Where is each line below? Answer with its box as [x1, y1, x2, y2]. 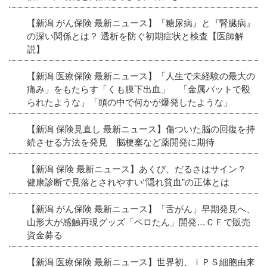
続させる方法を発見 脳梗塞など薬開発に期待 [27, 136, 215, 147]
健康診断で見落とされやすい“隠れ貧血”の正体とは [27, 176, 229, 187]
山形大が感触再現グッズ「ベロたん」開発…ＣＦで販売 [27, 216, 250, 227]
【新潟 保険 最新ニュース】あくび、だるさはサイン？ [27, 163, 255, 174]
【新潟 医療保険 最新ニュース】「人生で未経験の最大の [27, 70, 255, 81]
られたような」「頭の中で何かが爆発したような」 [27, 97, 232, 107]
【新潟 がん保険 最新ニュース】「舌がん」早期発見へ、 [27, 203, 255, 214]
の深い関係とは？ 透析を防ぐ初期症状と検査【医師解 [27, 30, 244, 41]
